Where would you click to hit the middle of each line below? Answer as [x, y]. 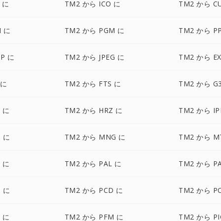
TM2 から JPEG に [94, 57]
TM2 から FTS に [93, 84]
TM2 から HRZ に [93, 110]
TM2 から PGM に [94, 30]
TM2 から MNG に [95, 137]
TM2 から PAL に [93, 164]
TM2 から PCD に [94, 190]
